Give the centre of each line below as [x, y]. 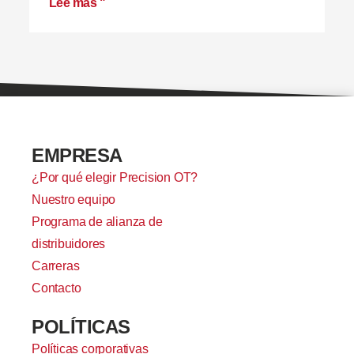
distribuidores [69, 244]
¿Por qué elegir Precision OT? [115, 178]
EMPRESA [77, 156]
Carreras [56, 266]
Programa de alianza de [97, 222]
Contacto [56, 288]
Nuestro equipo [74, 200]
